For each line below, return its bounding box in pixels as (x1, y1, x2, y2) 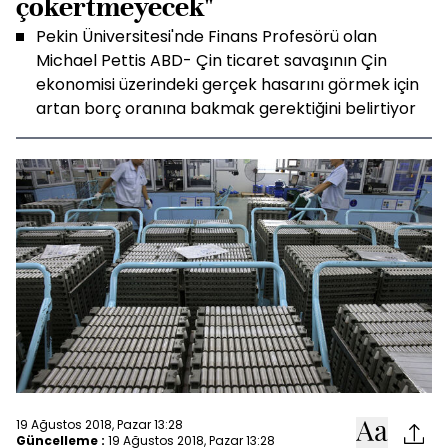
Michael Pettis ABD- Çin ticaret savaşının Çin (36, 49, 387, 72)
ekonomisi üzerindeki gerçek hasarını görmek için (36, 73, 419, 96)
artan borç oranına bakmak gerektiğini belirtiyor (36, 97, 416, 120)
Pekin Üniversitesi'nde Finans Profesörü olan (36, 25, 377, 48)
